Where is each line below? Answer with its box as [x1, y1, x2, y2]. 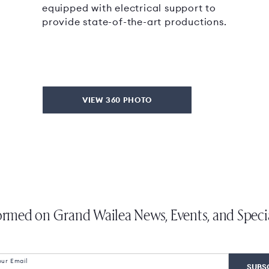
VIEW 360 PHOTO [82, 94, 153, 104]
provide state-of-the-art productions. [42, 16, 227, 28]
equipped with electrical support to [42, 2, 216, 14]
